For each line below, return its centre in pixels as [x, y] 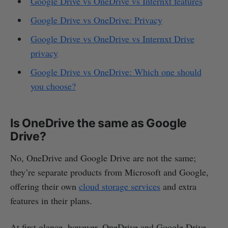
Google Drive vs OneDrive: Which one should [116, 72]
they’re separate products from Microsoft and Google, [109, 172]
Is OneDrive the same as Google [99, 123]
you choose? [53, 86]
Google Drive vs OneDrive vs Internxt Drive [112, 38]
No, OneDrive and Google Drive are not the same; [103, 158]
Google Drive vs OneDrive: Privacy [96, 20]
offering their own [45, 186]
